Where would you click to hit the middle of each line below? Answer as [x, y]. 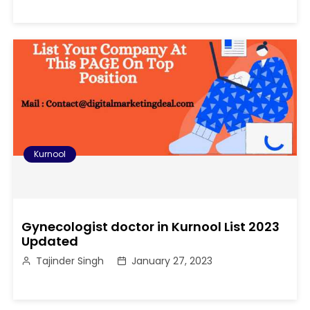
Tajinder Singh [70, 261]
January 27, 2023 [172, 261]
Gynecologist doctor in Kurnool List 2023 [151, 227]
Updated [50, 241]
